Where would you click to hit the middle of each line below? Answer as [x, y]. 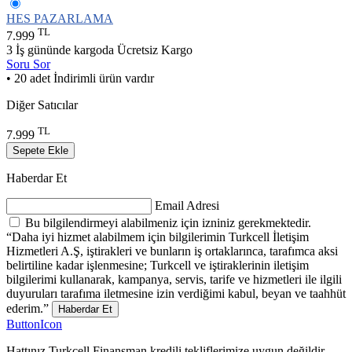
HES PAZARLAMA [60, 18]
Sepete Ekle [40, 151]
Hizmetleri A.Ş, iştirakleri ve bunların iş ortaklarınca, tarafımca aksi [172, 251]
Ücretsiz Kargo [155, 50]
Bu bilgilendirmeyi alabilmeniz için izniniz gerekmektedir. [168, 223]
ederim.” [27, 309]
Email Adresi [187, 206]
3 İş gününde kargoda [62, 50]
